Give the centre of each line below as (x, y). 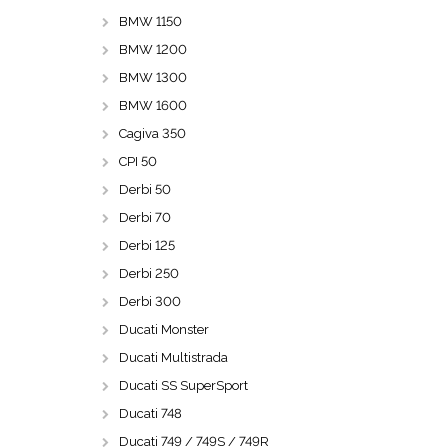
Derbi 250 (149, 273)
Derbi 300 (150, 301)
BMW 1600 (153, 105)
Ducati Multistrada (173, 357)
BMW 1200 (153, 49)
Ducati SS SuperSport (183, 385)
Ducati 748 (150, 413)
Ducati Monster (164, 329)
